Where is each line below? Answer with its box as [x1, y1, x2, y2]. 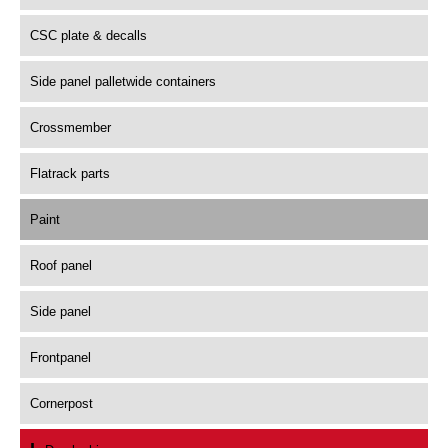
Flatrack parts [30, 166, 110, 181]
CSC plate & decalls [30, 28, 147, 43]
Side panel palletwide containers [30, 74, 216, 89]
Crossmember [30, 120, 111, 135]
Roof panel [30, 258, 92, 273]
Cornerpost [30, 396, 93, 411]
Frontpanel [30, 350, 91, 365]
